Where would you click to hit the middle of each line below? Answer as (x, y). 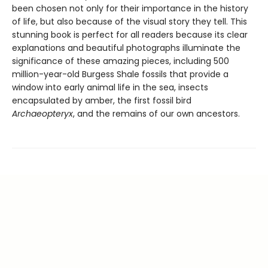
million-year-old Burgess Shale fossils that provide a (120, 74)
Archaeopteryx (42, 114)
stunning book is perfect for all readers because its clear (130, 35)
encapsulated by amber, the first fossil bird (102, 101)
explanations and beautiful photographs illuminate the (126, 48)
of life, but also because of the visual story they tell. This (130, 22)
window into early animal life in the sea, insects (110, 88)
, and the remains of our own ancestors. (156, 114)
